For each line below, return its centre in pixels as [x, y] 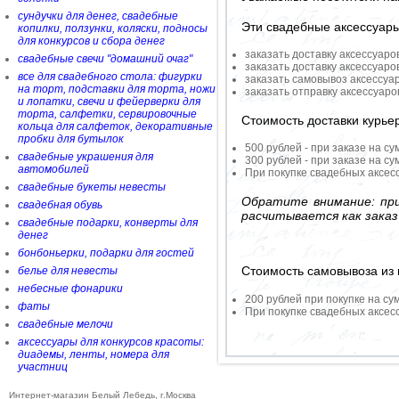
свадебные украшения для [85, 157]
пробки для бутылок [71, 139]
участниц [43, 367]
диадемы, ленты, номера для [94, 354]
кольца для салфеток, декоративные [115, 126]
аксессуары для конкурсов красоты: [111, 342]
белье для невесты [68, 271]
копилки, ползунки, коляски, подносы [113, 28]
